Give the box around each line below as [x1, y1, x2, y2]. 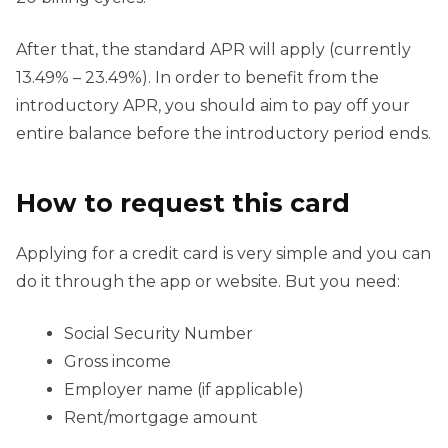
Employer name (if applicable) [64, 379, 304, 399]
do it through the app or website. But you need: [16, 271, 400, 291]
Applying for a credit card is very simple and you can [16, 243, 431, 263]
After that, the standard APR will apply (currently [16, 39, 411, 59]
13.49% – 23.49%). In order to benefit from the [16, 67, 379, 87]
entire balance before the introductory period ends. [16, 123, 431, 143]
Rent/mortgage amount [64, 407, 258, 427]
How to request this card [16, 187, 350, 218]
